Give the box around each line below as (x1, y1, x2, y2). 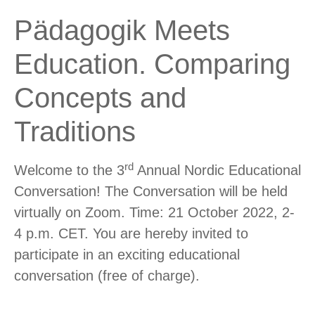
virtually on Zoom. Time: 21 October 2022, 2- (14, 205, 295, 221)
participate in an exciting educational (14, 247, 240, 263)
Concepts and (14, 82, 186, 114)
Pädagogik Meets (14, 15, 230, 46)
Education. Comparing (14, 49, 290, 80)
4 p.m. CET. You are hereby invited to (14, 226, 248, 242)
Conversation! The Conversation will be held (14, 184, 288, 200)
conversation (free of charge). (14, 268, 200, 284)
